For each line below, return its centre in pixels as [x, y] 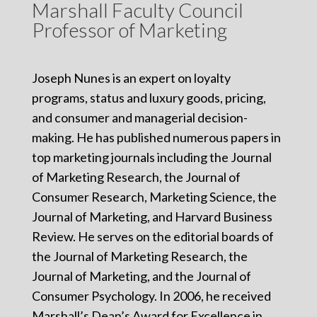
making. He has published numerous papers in [156, 137]
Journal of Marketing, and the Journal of [141, 276]
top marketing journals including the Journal [151, 157]
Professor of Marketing [129, 29]
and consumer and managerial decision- [139, 117]
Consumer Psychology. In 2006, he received [151, 295]
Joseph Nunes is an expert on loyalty [131, 77]
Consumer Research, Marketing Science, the [154, 196]
